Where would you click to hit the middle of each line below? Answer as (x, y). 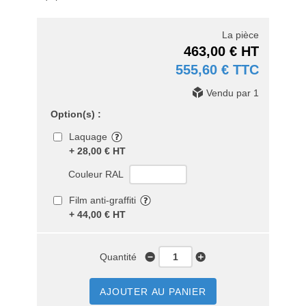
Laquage (88, 137)
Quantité (122, 257)
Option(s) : (76, 114)
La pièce (240, 35)
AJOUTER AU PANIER (153, 292)
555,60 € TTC (217, 70)
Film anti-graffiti (102, 200)
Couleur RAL (99, 174)
